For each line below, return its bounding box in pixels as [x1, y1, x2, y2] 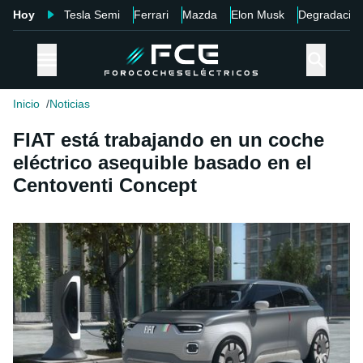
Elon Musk [231, 8, 284, 21]
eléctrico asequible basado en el [13, 152, 312, 174]
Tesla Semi [64, 8, 120, 21]
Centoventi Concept [13, 174, 197, 197]
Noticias [49, 97, 90, 111]
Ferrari [134, 8, 169, 21]
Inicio [13, 97, 40, 111]
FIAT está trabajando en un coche [13, 129, 324, 152]
